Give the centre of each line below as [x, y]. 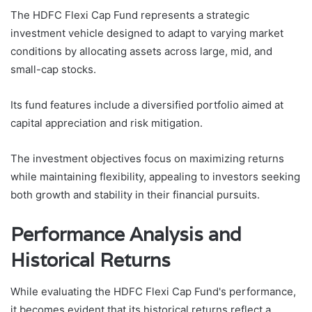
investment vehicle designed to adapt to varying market [147, 33]
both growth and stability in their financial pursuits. [135, 195]
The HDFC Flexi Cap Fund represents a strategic [130, 15]
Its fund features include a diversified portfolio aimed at [147, 105]
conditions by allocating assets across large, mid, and [141, 52]
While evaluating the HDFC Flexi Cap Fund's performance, [153, 291]
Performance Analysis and [126, 235]
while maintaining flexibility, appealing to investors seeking [155, 177]
